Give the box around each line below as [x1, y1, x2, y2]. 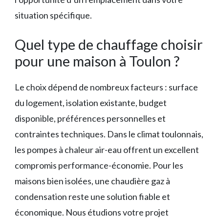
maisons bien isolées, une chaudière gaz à [15, 175, 170, 187]
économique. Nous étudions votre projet [15, 207, 169, 218]
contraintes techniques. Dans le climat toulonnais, [15, 129, 203, 140]
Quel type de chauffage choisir [15, 36, 203, 53]
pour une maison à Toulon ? [15, 52, 179, 70]
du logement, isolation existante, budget [15, 97, 167, 109]
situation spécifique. [15, 10, 92, 21]
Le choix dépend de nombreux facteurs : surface [15, 82, 198, 93]
